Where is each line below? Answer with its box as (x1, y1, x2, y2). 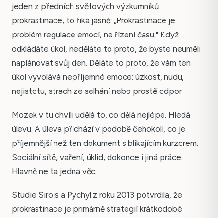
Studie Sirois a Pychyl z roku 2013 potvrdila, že (12, 190, 182, 200)
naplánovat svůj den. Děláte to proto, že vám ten (12, 58, 191, 68)
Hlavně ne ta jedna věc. (12, 166, 97, 176)
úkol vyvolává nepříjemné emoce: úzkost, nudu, (12, 72, 184, 82)
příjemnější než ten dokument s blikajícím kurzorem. (12, 138, 198, 148)
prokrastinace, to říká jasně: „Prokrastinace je (12, 16, 175, 26)
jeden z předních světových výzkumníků (12, 1, 159, 12)
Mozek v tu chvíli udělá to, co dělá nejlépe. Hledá (12, 109, 190, 120)
